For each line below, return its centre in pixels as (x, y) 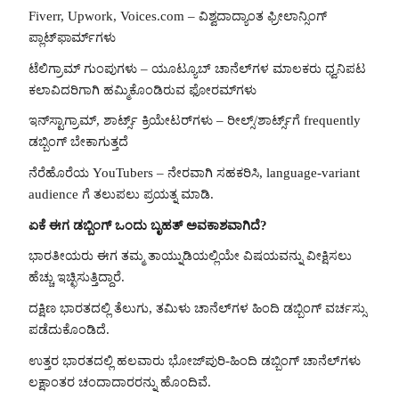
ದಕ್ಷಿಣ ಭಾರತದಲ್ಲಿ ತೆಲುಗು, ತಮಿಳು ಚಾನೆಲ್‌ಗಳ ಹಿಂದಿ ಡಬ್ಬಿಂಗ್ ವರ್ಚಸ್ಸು (197, 309)
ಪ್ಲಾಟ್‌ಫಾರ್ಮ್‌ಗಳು (72, 37)
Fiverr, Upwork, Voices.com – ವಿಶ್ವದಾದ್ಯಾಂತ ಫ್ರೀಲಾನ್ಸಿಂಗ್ (178, 16)
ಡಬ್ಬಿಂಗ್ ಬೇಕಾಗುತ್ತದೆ (78, 142)
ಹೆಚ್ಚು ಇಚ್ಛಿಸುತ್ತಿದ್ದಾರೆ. (77, 277)
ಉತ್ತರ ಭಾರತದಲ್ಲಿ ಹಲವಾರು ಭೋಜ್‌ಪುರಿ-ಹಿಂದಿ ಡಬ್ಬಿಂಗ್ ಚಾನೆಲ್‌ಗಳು (195, 360)
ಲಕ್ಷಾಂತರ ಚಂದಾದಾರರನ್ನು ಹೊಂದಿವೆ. (120, 382)
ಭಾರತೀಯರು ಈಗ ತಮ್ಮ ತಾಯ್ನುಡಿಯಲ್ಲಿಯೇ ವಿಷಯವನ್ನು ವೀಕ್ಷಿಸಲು (190, 256)
